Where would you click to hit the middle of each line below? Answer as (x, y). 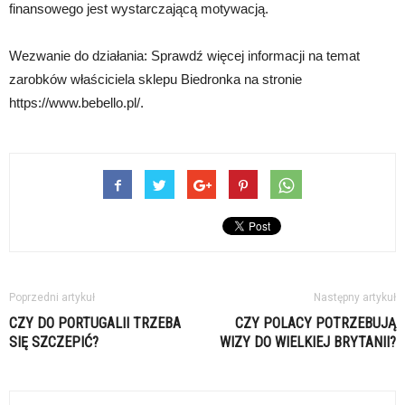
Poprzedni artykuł (52, 298)
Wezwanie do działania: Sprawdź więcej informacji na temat (184, 56)
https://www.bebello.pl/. (76, 103)
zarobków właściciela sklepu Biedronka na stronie (155, 80)
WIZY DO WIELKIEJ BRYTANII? (308, 343)
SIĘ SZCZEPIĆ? (54, 343)
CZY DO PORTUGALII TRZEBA (95, 324)
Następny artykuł (355, 298)
